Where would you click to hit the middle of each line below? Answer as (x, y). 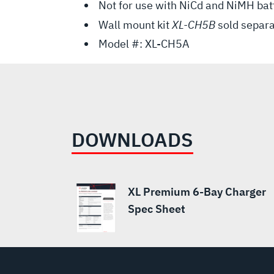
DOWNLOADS (132, 140)
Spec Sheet (157, 209)
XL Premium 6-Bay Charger (197, 192)
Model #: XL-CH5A (144, 44)
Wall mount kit (135, 24)
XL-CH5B (194, 24)
